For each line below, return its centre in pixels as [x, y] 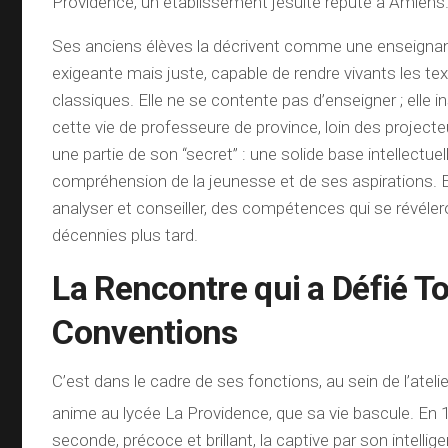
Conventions [145, 331]
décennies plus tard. [125, 234]
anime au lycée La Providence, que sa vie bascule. [233, 412]
